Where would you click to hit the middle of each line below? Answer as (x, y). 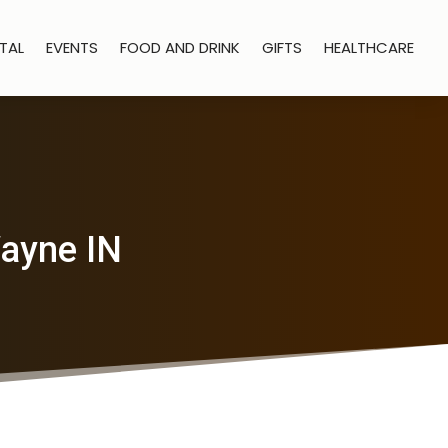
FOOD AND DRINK (180, 47)
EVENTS (72, 47)
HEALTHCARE (369, 47)
